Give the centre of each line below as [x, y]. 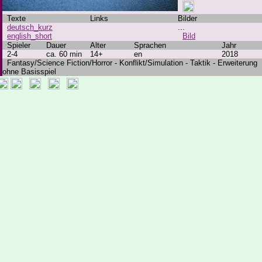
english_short [30, 36]
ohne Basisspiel [29, 72]
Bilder [187, 18]
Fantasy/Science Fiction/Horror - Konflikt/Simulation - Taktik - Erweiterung [130, 63]
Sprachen [150, 45]
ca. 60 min [64, 54]
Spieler [16, 45]
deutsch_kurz [30, 27]
